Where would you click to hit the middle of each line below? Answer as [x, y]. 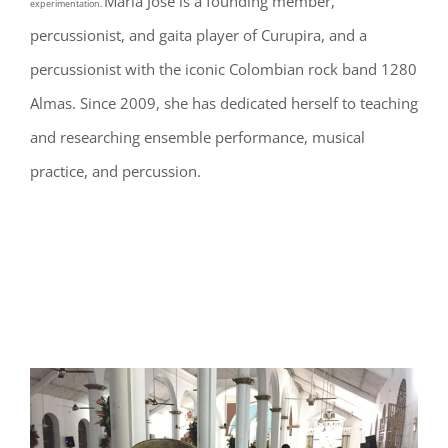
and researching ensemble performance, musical [197, 137]
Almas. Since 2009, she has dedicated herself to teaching [224, 103]
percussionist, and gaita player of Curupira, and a [198, 35]
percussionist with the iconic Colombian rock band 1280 [223, 69]
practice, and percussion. [115, 171]
